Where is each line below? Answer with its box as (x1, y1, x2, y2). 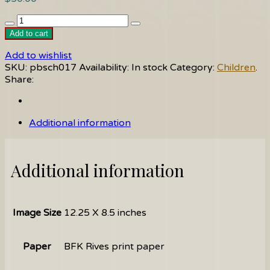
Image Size (13, 206, 61, 219)
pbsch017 (30, 61, 77, 74)
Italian (4, 14, 32, 27)
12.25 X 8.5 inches (64, 206, 146, 219)
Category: (170, 61, 215, 74)
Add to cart (10, 29, 48, 39)
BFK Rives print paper (64, 240, 165, 253)
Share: (5, 74, 34, 86)
